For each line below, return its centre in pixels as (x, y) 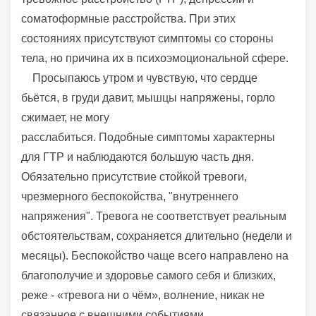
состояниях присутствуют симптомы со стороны (147, 38)
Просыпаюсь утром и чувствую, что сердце (139, 78)
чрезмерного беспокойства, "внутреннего (130, 196)
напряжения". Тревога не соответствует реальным (154, 216)
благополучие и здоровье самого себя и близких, (148, 275)
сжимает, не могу (65, 117)
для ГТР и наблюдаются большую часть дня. (138, 157)
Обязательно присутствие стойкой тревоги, (134, 176)
